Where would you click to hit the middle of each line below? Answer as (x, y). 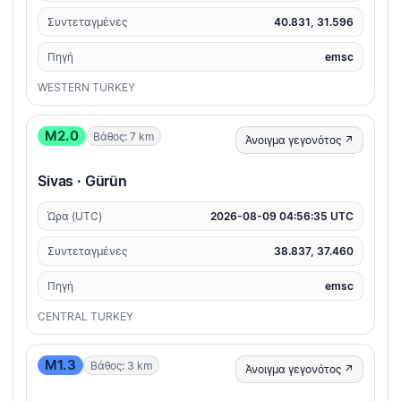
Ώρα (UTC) (75, 217)
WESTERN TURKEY (86, 88)
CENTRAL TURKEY (85, 317)
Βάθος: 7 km (123, 136)
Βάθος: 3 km (121, 365)
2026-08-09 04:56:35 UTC (282, 217)
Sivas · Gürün (82, 181)
